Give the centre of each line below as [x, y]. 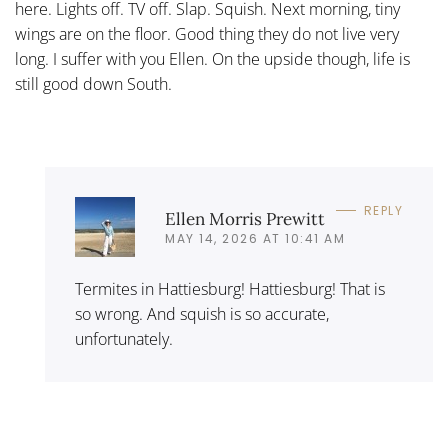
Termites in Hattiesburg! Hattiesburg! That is [230, 289]
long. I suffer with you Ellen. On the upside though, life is [212, 59]
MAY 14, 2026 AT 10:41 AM [255, 238]
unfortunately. [124, 339]
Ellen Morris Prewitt [245, 218]
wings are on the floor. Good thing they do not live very [207, 34]
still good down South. [93, 84]
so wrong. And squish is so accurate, [202, 314]
